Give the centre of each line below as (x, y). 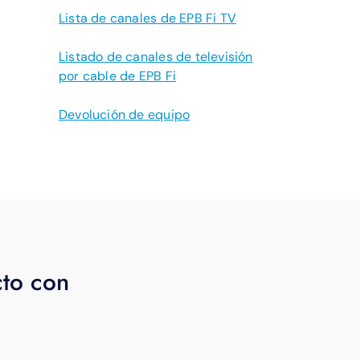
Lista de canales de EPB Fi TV (148, 18)
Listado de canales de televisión (156, 57)
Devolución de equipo (125, 115)
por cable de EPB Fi (117, 76)
